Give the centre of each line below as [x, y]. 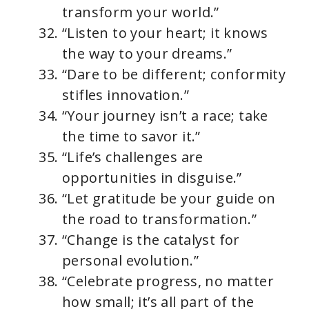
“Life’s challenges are [133, 157]
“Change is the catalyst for [151, 240]
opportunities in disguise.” [152, 178]
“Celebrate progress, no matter [168, 281]
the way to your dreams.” [147, 54]
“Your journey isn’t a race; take [165, 116]
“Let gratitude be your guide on [169, 199]
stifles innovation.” [126, 95]
